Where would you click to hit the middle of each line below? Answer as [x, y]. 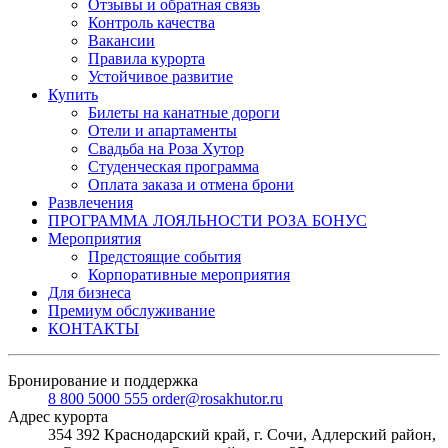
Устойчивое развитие [160, 77]
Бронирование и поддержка [103, 381]
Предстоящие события [164, 257]
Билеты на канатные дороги [184, 113]
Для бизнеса [89, 293]
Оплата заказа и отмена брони [191, 185]
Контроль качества [151, 23]
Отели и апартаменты [162, 131]
